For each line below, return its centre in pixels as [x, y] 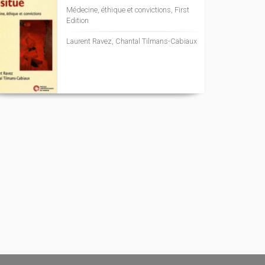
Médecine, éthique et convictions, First [128, 10]
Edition [77, 20]
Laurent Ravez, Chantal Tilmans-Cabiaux [132, 41]
